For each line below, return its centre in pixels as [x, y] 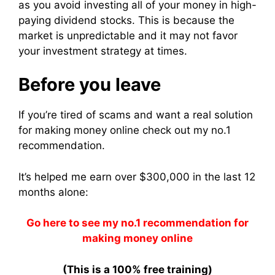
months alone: [53, 192]
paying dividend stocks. [78, 20]
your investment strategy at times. [103, 51]
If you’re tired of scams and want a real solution [136, 115]
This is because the [186, 20]
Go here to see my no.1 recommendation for [137, 223]
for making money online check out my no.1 [125, 130]
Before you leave [90, 85]
